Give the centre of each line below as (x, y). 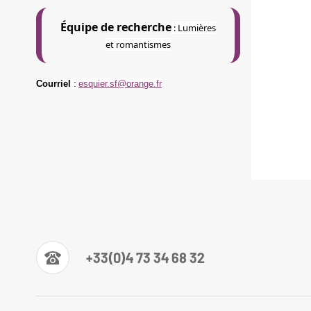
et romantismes (138, 45)
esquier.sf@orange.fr (120, 84)
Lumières (196, 28)
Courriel (53, 84)
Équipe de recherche (116, 27)
